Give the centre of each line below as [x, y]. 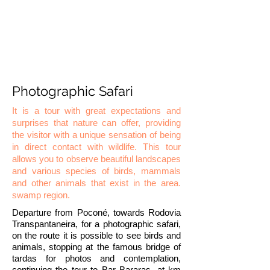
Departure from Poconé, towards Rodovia [96, 212]
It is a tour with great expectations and [96, 111]
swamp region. [41, 195]
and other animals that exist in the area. [96, 183]
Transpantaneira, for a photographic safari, [96, 224]
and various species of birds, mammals [96, 171]
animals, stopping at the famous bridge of [96, 247]
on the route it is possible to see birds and [96, 235]
